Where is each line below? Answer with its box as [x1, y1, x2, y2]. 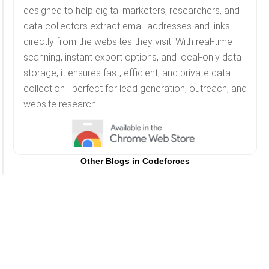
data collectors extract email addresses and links [23, 20, 230, 32]
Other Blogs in [80, 156, 142, 166]
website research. [23, 98, 98, 110]
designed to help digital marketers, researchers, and [23, 4, 240, 16]
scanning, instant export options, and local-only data [23, 51, 241, 63]
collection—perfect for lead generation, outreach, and [23, 82, 247, 94]
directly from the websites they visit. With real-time [23, 35, 232, 47]
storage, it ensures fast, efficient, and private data [23, 67, 231, 79]
